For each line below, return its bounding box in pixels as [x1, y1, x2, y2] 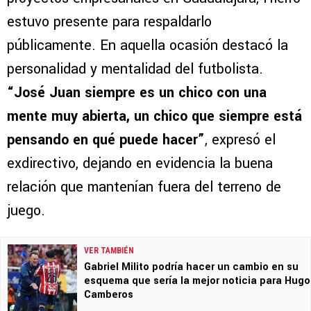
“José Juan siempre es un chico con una [7, 82, 267, 103]
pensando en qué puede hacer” [7, 129, 205, 150]
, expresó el [205, 129, 276, 150]
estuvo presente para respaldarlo [7, 11, 212, 32]
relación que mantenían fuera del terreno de [7, 176, 281, 197]
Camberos [84, 287, 133, 302]
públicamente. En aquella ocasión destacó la [7, 35, 288, 56]
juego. [7, 200, 45, 221]
